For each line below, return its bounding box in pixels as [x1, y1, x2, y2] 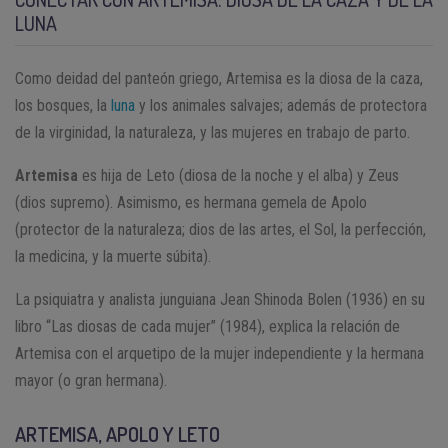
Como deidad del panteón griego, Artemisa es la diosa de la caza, [15, 68, 423, 88]
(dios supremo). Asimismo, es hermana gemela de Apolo [15, 192, 367, 212]
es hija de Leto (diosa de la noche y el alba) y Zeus [78, 165, 399, 185]
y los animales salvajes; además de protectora [135, 95, 427, 115]
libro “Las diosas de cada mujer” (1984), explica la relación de [15, 316, 400, 336]
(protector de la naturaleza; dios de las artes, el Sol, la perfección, [15, 219, 426, 239]
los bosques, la [15, 95, 111, 115]
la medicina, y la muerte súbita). [15, 246, 211, 266]
